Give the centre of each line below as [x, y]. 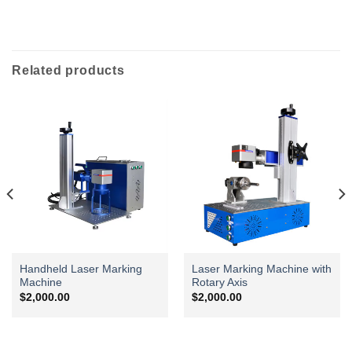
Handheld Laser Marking [81, 269]
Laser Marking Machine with [261, 269]
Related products [68, 70]
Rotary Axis [219, 283]
